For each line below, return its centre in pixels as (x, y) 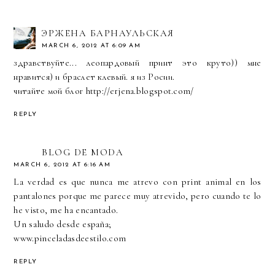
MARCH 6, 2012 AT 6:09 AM (91, 46)
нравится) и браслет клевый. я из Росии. (94, 77)
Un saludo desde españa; (63, 224)
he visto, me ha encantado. (66, 210)
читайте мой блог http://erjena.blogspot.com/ (104, 91)
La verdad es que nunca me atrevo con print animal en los (137, 181)
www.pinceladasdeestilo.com (70, 238)
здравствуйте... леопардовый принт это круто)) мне (137, 63)
